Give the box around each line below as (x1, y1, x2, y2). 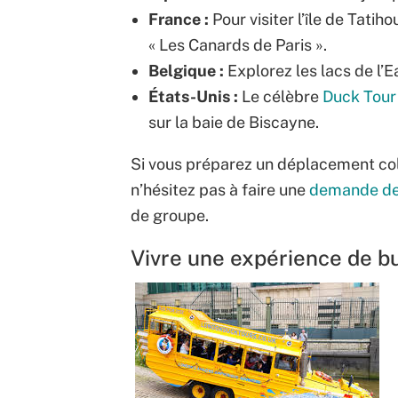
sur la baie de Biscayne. (148, 113, 319, 132)
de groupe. (131, 206, 209, 226)
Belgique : (148, 61, 224, 81)
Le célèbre (238, 87, 322, 107)
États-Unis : (148, 87, 238, 107)
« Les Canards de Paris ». (148, 36, 327, 55)
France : (148, 10, 209, 29)
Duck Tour (322, 87, 396, 107)
